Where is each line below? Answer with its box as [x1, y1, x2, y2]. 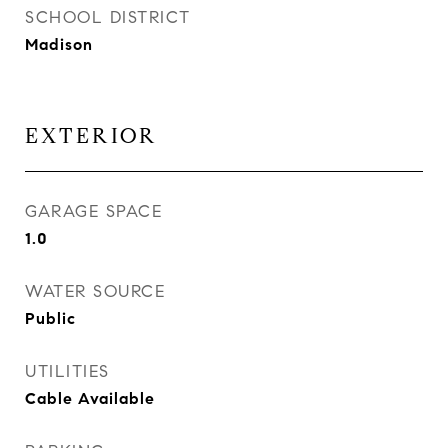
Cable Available [25, 389, 155, 408]
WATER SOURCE [25, 281, 165, 302]
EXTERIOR [25, 123, 158, 149]
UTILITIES [25, 361, 110, 382]
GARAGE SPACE [25, 201, 162, 222]
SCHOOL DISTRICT [25, 7, 191, 28]
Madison [25, 35, 93, 54]
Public [25, 309, 76, 328]
